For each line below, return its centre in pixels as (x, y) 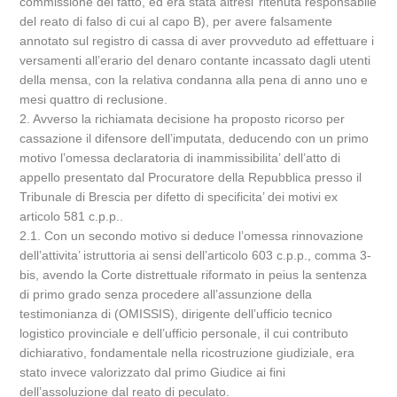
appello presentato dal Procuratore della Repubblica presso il (191, 177)
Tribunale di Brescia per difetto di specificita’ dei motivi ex (179, 197)
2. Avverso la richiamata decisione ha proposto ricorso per (183, 119)
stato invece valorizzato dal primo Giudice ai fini (153, 372)
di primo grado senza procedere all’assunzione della (166, 294)
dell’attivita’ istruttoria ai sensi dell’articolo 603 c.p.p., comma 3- (196, 255)
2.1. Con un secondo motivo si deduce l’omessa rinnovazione (192, 236)
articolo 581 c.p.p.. (72, 216)
